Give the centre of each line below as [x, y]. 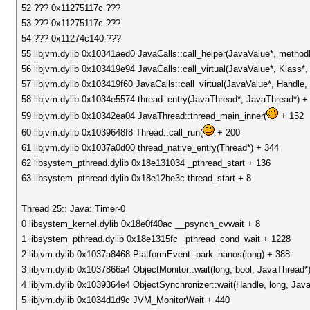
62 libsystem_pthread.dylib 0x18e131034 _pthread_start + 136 [146, 163]
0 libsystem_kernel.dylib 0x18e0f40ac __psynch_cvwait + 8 [141, 224]
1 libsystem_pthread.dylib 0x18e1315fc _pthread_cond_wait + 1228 [156, 239]
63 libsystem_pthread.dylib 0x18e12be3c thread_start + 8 [137, 178]
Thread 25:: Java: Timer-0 [74, 209]
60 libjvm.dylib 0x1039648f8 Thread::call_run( [112, 133]
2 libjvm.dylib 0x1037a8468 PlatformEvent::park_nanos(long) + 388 [156, 254]
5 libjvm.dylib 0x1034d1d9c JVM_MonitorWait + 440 [126, 300]
